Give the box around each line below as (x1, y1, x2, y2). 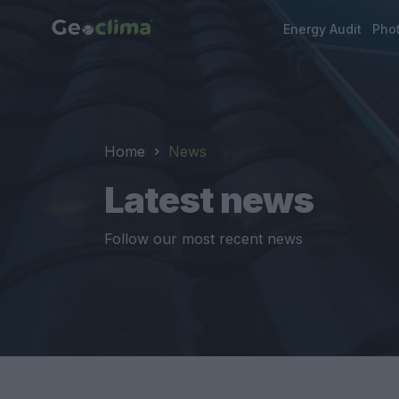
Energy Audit (283, 21, 362, 37)
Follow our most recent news (104, 230, 303, 248)
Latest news (104, 177, 313, 222)
